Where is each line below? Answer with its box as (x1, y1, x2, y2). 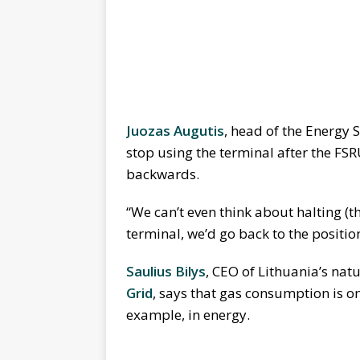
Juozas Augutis (126, 121, 224, 141)
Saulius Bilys (126, 262, 206, 281)
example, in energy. (126, 305, 250, 325)
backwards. (126, 165, 199, 184)
